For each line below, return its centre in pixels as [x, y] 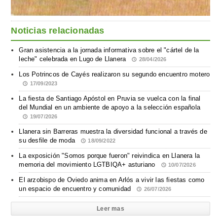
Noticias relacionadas [58, 31]
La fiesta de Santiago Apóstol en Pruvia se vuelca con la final [110, 99]
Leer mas [110, 209]
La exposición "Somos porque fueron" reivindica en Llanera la [110, 156]
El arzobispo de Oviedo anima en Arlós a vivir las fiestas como [112, 180]
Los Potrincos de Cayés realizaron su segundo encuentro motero [114, 74]
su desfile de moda [48, 141]
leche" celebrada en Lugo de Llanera [74, 59]
